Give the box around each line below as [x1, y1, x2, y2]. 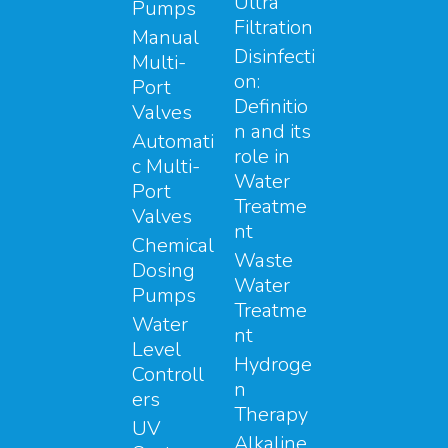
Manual [132, 23, 199, 51]
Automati [132, 127, 214, 155]
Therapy [234, 400, 308, 428]
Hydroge [234, 350, 312, 378]
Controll [132, 360, 204, 388]
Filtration [234, 13, 313, 41]
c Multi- [132, 152, 200, 180]
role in [234, 142, 290, 170]
